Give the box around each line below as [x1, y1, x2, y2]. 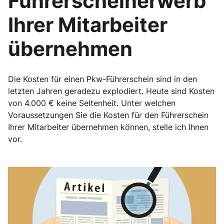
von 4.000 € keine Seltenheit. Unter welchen [8, 98, 175, 108]
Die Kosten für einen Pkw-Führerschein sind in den [8, 74, 197, 84]
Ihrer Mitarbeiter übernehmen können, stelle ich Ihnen [8, 122, 208, 132]
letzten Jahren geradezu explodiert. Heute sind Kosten [8, 86, 214, 96]
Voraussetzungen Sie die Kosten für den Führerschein [8, 110, 208, 120]
